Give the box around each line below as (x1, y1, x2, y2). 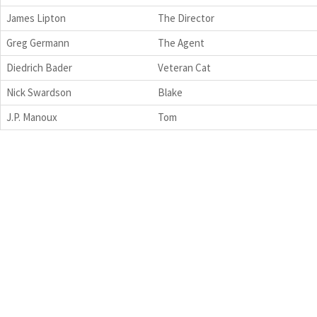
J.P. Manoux (6, 110, 57, 124)
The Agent (158, 35, 204, 50)
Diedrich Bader (6, 60, 72, 74)
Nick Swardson (6, 85, 71, 99)
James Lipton (6, 11, 66, 25)
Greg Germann (6, 35, 69, 50)
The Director (158, 11, 214, 25)
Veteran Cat (158, 60, 211, 74)
